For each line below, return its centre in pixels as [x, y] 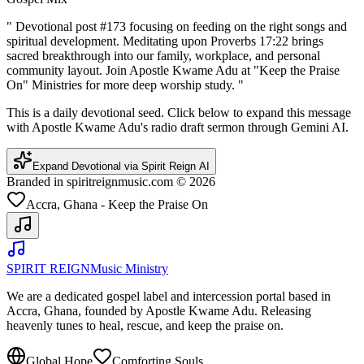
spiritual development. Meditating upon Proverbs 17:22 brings [165, 41]
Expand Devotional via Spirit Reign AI [121, 167]
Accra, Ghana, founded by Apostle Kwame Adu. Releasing [159, 311]
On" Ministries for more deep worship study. [121, 85]
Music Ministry [129, 269]
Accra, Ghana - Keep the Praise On [117, 205]
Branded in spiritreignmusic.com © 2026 [111, 182]
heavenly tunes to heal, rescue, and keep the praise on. [145, 326]
